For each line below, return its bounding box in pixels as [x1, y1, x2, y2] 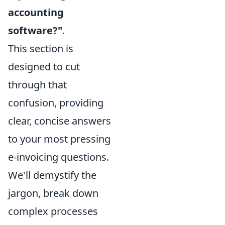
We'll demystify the [8, 168, 96, 182]
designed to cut [8, 59, 80, 73]
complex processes [8, 204, 98, 218]
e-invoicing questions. [8, 150, 109, 164]
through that [8, 77, 67, 91]
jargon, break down [8, 186, 98, 200]
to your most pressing [8, 132, 110, 146]
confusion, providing [8, 95, 103, 109]
